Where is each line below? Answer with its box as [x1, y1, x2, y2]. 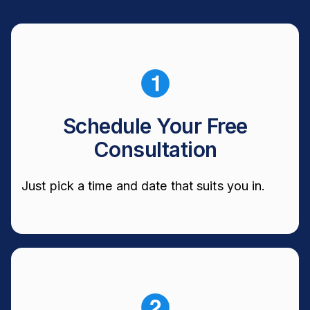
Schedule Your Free [62, 113, 248, 139]
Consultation [93, 137, 217, 163]
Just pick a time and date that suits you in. [21, 178, 266, 193]
